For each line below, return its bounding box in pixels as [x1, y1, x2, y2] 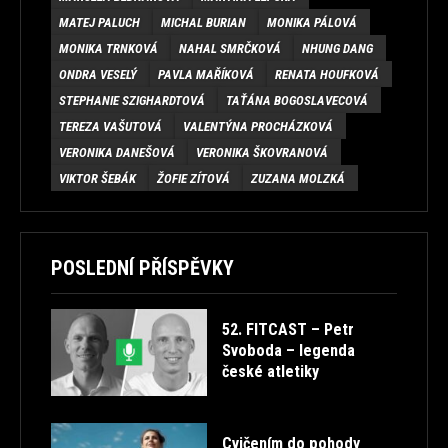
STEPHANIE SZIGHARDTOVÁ [58, 93, 205, 108]
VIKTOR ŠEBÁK [58, 171, 136, 186]
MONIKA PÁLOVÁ [266, 15, 357, 30]
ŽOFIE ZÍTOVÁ [156, 171, 230, 186]
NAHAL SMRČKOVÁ [178, 41, 281, 56]
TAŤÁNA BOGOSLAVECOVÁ [225, 93, 368, 108]
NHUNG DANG [301, 41, 373, 56]
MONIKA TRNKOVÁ [58, 41, 158, 56]
